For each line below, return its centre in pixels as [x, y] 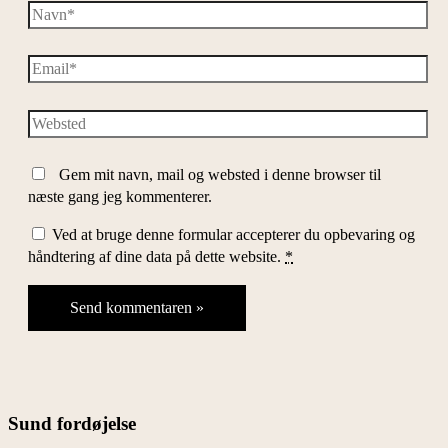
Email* [49, 65]
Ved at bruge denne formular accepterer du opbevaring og [233, 235]
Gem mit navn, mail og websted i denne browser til [220, 175]
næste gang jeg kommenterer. [120, 197]
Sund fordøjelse [72, 423]
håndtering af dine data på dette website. [156, 257]
